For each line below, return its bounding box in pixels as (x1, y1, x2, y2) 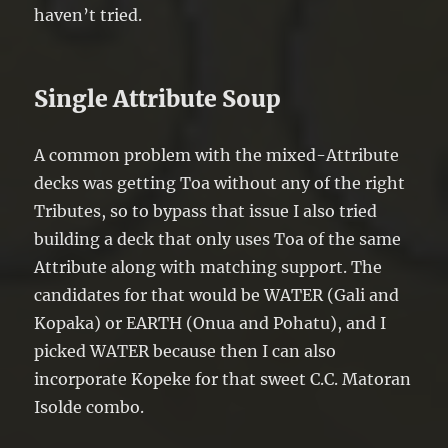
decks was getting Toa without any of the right (34, 172, 406, 193)
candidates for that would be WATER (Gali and (34, 284, 400, 305)
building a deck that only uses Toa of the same (34, 228, 402, 249)
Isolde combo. (34, 396, 145, 417)
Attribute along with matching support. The (34, 256, 383, 277)
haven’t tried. (34, 4, 143, 25)
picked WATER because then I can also (34, 340, 337, 361)
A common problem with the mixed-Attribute (34, 144, 400, 165)
